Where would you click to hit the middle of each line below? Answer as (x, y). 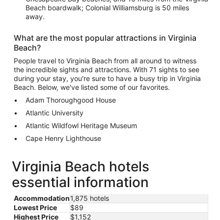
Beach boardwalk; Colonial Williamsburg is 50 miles (107, 7)
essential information (80, 182)
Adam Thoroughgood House (71, 100)
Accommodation (42, 198)
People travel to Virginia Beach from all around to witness (105, 60)
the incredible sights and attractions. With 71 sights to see (107, 69)
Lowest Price (35, 207)
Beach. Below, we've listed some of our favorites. (92, 87)
